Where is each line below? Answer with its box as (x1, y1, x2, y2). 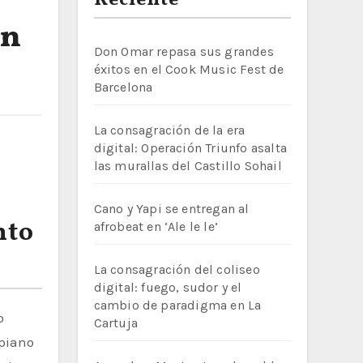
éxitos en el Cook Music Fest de (93, 62, 284, 77)
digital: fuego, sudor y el (93, 280, 242, 295)
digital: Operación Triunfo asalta (93, 140, 288, 156)
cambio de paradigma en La (93, 297, 262, 313)
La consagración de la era (93, 122, 246, 138)
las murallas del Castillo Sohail (93, 158, 282, 173)
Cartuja (93, 315, 138, 331)
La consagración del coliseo (93, 262, 260, 277)
